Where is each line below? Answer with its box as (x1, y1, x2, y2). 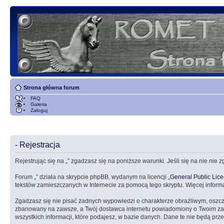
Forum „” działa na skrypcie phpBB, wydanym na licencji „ (15, 173, 170, 180)
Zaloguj (30, 107, 47, 113)
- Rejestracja (15, 140, 60, 149)
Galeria (30, 101, 47, 107)
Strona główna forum (23, 84, 79, 90)
